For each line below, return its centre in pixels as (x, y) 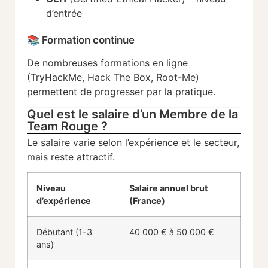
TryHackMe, (59, 77)
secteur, (222, 143)
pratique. (195, 91)
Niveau (51, 188)
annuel (175, 188)
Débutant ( (57, 232)
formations (127, 63)
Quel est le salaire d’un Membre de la (133, 115)
